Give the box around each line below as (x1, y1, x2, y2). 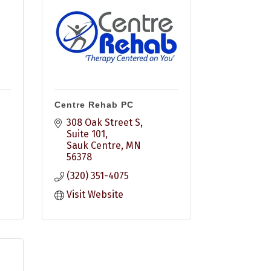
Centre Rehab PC (54, 100, 134, 109)
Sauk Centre (66, 140, 121, 151)
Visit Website (66, 189, 123, 200)
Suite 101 (66, 128, 105, 140)
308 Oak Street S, (66, 117, 143, 128)
